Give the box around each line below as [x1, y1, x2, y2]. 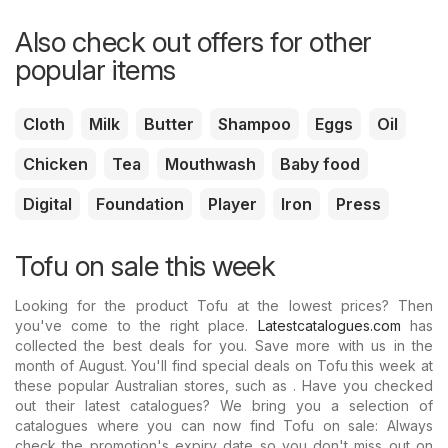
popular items [15, 53, 176, 88]
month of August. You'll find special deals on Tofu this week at [15, 357, 433, 375]
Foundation [96, 194, 184, 215]
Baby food [280, 154, 360, 175]
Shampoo [218, 114, 291, 135]
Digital [23, 194, 72, 215]
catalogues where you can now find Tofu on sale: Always [15, 417, 433, 435]
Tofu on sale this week [15, 249, 275, 284]
